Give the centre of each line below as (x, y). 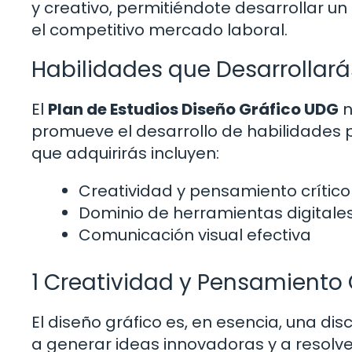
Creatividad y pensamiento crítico (214, 191)
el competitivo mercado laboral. (159, 30)
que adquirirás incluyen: (125, 154)
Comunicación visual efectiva (195, 235)
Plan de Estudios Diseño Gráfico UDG (193, 110)
